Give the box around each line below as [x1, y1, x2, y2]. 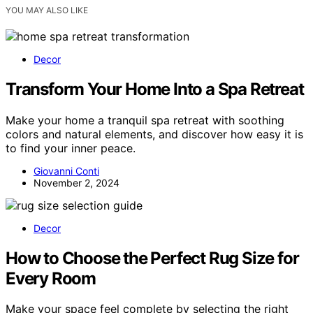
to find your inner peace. [6, 140, 136, 155]
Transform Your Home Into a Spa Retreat [6, 78, 304, 99]
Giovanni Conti [34, 164, 99, 177]
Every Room [6, 268, 96, 289]
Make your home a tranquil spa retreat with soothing [6, 112, 284, 127]
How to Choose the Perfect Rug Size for [6, 247, 299, 268]
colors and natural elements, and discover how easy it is [6, 126, 303, 141]
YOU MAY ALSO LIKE [6, 4, 88, 15]
